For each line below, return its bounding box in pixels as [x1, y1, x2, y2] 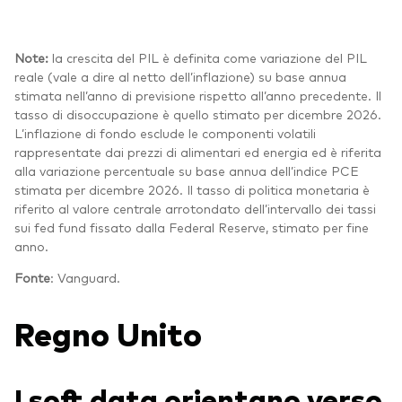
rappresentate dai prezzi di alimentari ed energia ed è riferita [14, 143, 381, 160]
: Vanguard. [50, 268, 120, 285]
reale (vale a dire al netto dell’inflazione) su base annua [14, 67, 346, 84]
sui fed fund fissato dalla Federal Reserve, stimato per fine [14, 218, 369, 235]
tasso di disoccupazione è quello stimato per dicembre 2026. [14, 105, 381, 122]
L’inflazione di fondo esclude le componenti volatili [14, 124, 316, 141]
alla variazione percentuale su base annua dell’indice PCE [14, 162, 359, 179]
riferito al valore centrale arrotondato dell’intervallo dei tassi [14, 199, 376, 216]
